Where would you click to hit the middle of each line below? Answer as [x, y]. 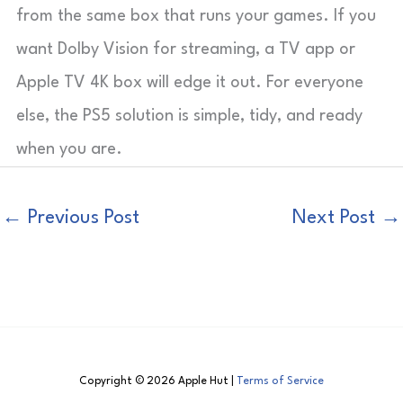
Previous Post [81, 218]
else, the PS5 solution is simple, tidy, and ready [189, 116]
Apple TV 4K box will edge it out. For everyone [190, 82]
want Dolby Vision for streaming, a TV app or [186, 49]
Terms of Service [280, 382]
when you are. [69, 149]
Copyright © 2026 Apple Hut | [158, 382]
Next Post [336, 218]
